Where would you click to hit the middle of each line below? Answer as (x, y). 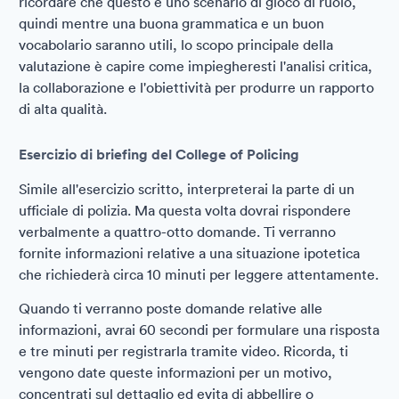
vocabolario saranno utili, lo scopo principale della (176, 45)
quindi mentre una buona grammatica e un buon (171, 23)
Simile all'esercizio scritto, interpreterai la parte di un (187, 189)
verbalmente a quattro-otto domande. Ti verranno (177, 232)
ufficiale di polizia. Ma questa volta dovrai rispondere (185, 210)
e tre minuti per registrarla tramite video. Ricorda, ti (183, 351)
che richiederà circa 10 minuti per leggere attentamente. (199, 274)
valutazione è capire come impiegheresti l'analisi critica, (195, 66)
